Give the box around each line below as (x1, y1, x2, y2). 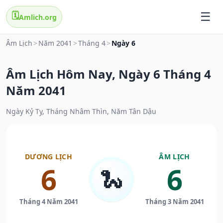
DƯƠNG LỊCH (25, 152, 72, 162)
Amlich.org (19, 12, 57, 22)
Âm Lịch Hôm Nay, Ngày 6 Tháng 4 (6, 66, 211, 83)
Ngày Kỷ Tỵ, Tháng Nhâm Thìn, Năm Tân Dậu (6, 107, 156, 116)
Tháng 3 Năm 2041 (145, 197, 204, 207)
